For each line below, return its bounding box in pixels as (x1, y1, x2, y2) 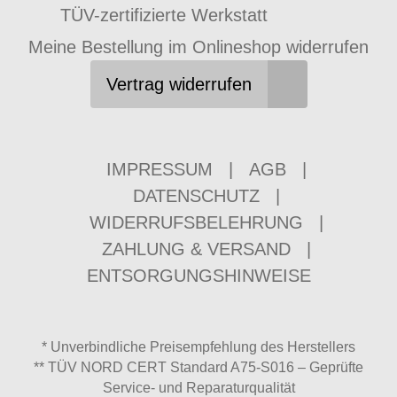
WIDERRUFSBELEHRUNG (90, 213, 303, 233)
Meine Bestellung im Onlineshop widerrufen (28, 37, 369, 58)
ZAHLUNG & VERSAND (102, 239, 291, 260)
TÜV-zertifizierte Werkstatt (59, 5, 268, 26)
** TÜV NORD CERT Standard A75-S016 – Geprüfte (34, 360, 363, 376)
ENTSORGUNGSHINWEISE (86, 266, 311, 286)
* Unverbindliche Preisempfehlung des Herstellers (42, 339, 355, 355)
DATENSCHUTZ (133, 186, 260, 206)
